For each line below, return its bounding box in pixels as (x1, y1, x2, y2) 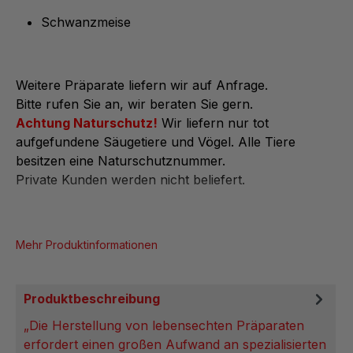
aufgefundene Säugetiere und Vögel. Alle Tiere (16, 134, 295, 150)
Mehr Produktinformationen (16, 238, 158, 252)
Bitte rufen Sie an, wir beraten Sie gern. (16, 96, 253, 113)
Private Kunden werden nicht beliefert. (16, 172, 245, 188)
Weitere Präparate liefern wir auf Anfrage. (16, 77, 268, 94)
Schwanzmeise (41, 14, 131, 31)
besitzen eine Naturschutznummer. (16, 153, 225, 169)
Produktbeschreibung (24, 290, 160, 307)
